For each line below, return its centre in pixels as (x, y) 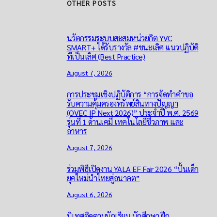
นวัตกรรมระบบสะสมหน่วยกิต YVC (119, 38)
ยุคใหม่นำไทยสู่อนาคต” (103, 178)
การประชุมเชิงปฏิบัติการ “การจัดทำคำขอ (130, 94)
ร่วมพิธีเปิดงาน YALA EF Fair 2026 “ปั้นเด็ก (132, 169)
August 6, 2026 (89, 194)
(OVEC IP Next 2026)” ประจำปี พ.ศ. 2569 (132, 112)
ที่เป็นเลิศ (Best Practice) (106, 56)
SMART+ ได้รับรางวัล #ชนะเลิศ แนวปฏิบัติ (132, 47)
